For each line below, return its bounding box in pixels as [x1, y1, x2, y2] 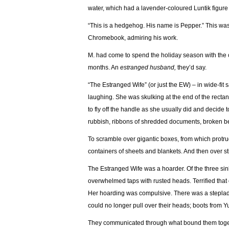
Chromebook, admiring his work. [88, 34, 178, 41]
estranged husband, [120, 64, 177, 71]
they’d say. [177, 64, 207, 71]
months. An [88, 64, 120, 71]
